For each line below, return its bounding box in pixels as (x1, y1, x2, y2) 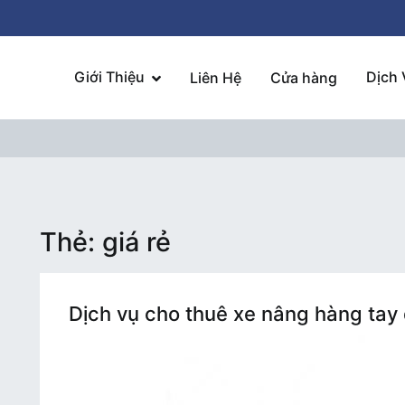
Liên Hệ (189, 68, 241, 87)
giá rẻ (102, 226, 171, 258)
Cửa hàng (269, 68, 337, 87)
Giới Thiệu (74, 68, 146, 87)
